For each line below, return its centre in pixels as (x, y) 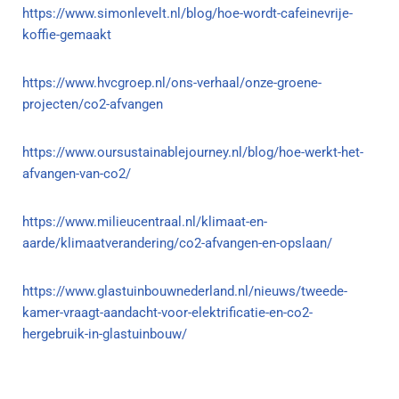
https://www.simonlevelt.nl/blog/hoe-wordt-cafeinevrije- (187, 13)
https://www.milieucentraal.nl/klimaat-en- (145, 221)
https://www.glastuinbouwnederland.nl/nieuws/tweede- (185, 291)
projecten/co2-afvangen (93, 104)
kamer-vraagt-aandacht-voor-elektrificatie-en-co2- (167, 312)
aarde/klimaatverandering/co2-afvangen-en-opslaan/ (177, 243)
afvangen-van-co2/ (77, 173)
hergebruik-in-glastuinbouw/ (105, 334)
